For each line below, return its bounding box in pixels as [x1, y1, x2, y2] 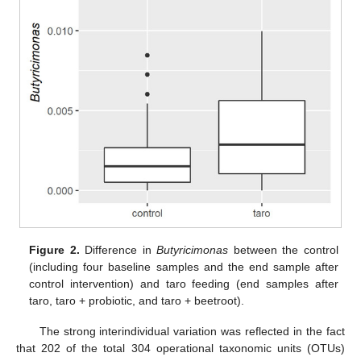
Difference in [79, 243, 157, 256]
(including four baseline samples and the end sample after [29, 259, 338, 273]
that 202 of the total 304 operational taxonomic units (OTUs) [16, 341, 345, 355]
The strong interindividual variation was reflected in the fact [39, 324, 345, 338]
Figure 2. [29, 243, 80, 256]
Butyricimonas [156, 243, 229, 256]
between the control [228, 243, 338, 256]
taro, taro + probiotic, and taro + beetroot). [29, 293, 245, 307]
